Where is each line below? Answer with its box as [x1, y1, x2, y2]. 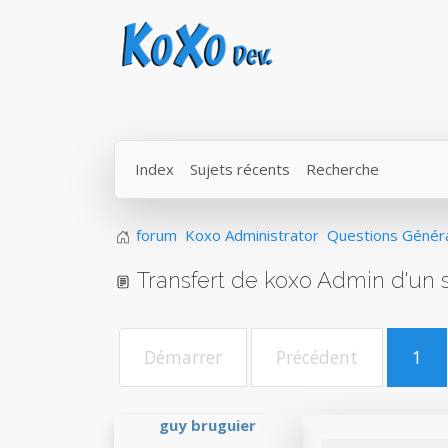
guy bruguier [158, 415, 256, 435]
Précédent [276, 345, 358, 369]
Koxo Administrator [185, 225, 319, 245]
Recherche [306, 159, 379, 179]
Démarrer [144, 345, 222, 369]
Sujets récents [190, 159, 290, 179]
